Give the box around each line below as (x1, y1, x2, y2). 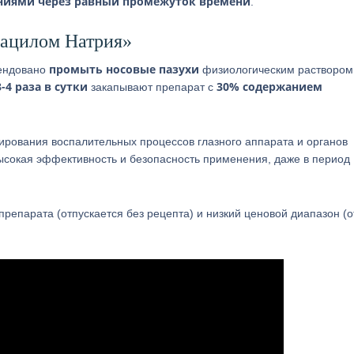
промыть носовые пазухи (49, 62, 199, 77)
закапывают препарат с (88, 81, 217, 93)
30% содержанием (217, 79, 322, 94)
